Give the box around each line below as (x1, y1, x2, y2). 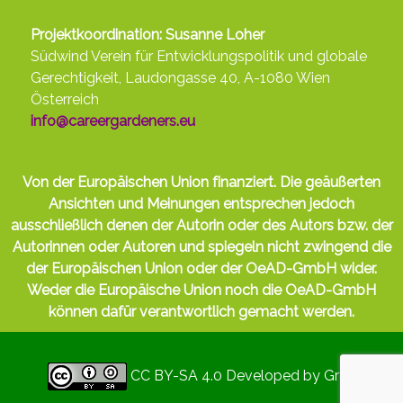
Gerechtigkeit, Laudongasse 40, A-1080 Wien (31, 69, 330, 87)
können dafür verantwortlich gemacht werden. (49, 303, 354, 321)
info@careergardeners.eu (31, 112, 195, 130)
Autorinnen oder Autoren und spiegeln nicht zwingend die (12, 238, 391, 256)
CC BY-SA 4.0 (130, 366, 226, 384)
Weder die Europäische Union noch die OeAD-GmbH (27, 282, 376, 300)
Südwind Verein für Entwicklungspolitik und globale (31, 48, 367, 66)
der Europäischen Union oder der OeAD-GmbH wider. (26, 260, 377, 278)
